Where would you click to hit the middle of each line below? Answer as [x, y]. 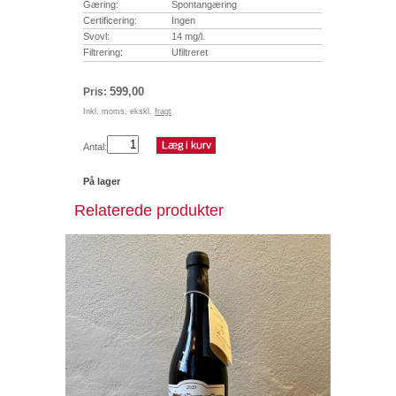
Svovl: [96, 36]
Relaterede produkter [149, 210]
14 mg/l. [188, 36]
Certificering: [110, 20]
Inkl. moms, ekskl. [119, 111]
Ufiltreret [190, 52]
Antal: [95, 146]
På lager [102, 181]
